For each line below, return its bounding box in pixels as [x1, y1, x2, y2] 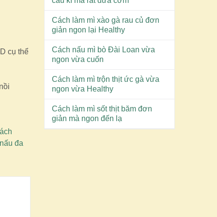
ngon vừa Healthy [52, 85, 114, 93]
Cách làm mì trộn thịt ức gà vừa [52, 75, 160, 83]
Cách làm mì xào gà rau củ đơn [52, 16, 160, 24]
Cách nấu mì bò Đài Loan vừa [52, 46, 155, 54]
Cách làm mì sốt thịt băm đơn [52, 105, 153, 113]
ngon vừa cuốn [52, 55, 104, 63]
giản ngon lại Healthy [52, 26, 125, 34]
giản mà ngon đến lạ [52, 114, 123, 123]
